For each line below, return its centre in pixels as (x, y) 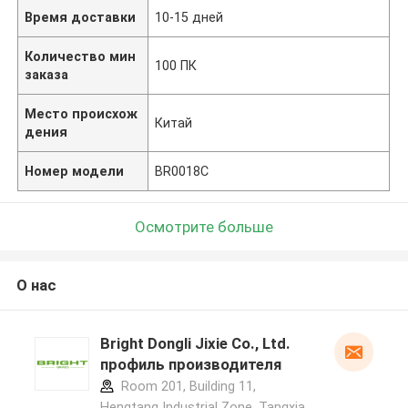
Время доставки (81, 17)
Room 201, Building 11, (186, 387)
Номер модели (75, 171)
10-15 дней (189, 17)
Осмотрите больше (204, 226)
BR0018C (182, 171)
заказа (47, 74)
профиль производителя (190, 365)
